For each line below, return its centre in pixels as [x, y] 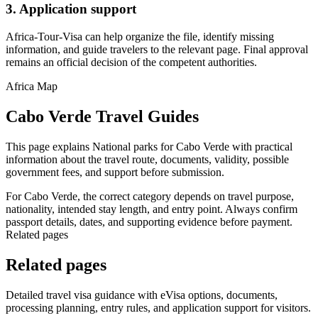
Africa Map [32, 86]
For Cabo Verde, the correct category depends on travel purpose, [150, 196]
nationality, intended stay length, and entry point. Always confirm [152, 209]
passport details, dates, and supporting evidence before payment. [149, 221]
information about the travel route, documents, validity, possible [147, 159]
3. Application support [71, 9]
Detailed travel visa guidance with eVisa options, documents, [142, 295]
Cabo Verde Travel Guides [102, 116]
